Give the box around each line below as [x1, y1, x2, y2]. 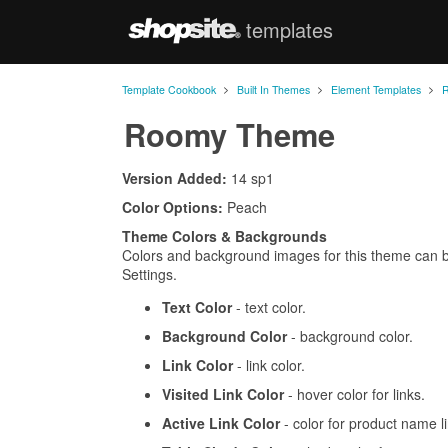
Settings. [122, 264, 177, 285]
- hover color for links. [284, 384, 425, 405]
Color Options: [122, 197, 223, 218]
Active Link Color [162, 413, 280, 434]
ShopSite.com [326, 20, 414, 41]
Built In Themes [237, 82, 310, 98]
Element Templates [331, 82, 421, 98]
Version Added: [122, 168, 227, 189]
